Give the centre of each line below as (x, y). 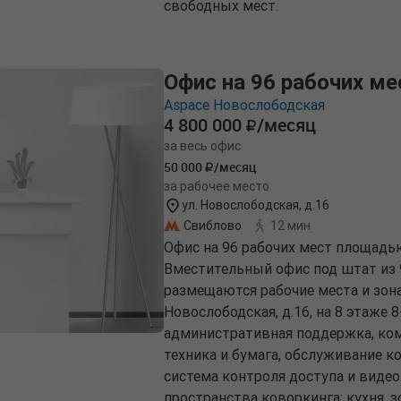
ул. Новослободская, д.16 (256, 205)
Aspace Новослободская (244, 105)
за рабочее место (217, 187)
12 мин (290, 225)
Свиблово (213, 225)
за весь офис (202, 146)
